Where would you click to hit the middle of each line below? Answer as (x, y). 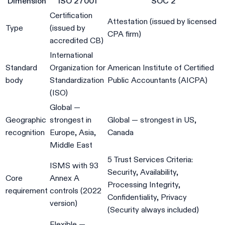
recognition (25, 132)
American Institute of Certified (161, 67)
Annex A (65, 178)
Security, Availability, (143, 172)
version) (64, 203)
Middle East (71, 145)
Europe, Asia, (73, 132)
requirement (27, 190)
